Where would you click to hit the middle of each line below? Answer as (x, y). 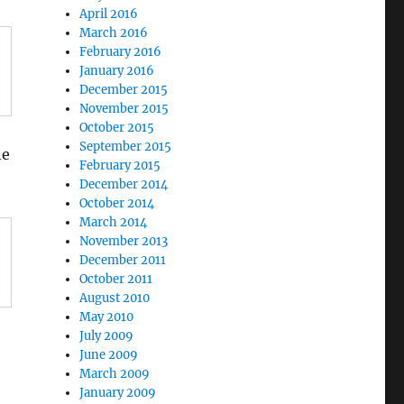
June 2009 (109, 354)
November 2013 (124, 241)
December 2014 (124, 184)
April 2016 (109, 14)
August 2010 (115, 298)
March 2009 (115, 373)
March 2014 (114, 222)
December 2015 (124, 89)
